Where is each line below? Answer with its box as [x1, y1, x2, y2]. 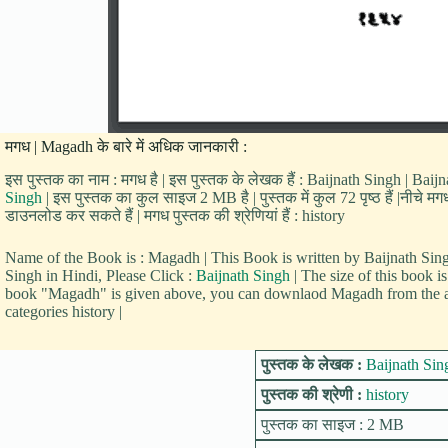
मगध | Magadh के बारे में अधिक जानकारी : [5, 138, 247, 155]
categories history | [5, 302, 122, 320]
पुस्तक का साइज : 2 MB [260, 415, 404, 433]
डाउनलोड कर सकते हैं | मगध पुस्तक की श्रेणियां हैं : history [5, 206, 345, 224]
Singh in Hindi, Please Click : [5, 266, 196, 284]
